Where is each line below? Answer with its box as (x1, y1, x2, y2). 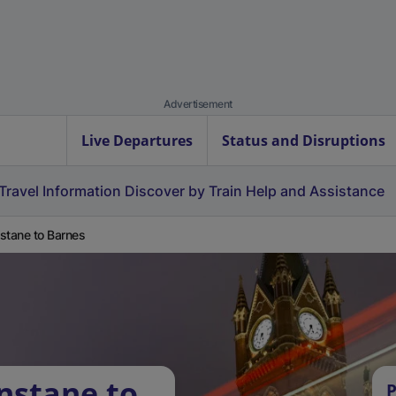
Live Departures (81, 131, 193, 150)
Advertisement (164, 97, 232, 110)
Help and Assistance (246, 182, 385, 200)
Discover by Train (125, 182, 242, 200)
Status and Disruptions (222, 131, 385, 150)
